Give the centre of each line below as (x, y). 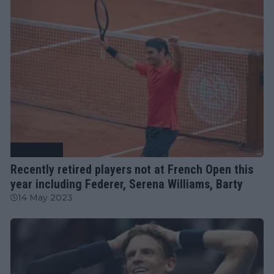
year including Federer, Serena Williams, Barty (127, 184)
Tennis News (37, 149)
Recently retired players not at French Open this (132, 169)
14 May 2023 (45, 197)
